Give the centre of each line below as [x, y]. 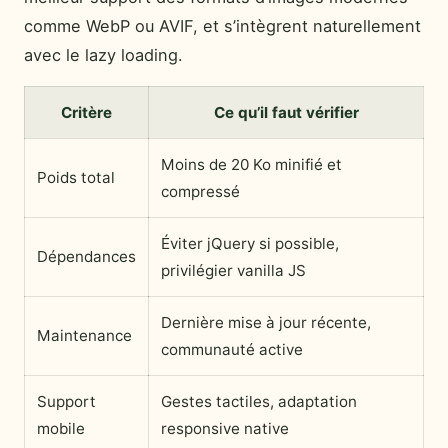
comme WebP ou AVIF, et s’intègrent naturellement [222, 26]
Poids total [76, 178]
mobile [61, 429]
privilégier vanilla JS [233, 271]
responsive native [225, 429]
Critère [86, 113]
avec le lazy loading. [103, 55]
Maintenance [84, 336]
